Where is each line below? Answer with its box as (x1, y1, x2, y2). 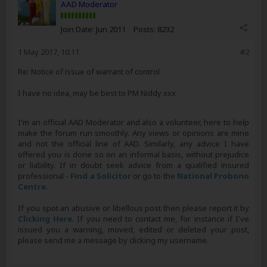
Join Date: (61, 24, 94, 35)
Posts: (133, 24, 156, 35)
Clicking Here (18, 213, 73, 224)
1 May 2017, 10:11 (18, 46, 79, 57)
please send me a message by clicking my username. (18, 235, 209, 246)
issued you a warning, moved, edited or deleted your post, (18, 224, 249, 235)
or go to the (131, 170, 177, 181)
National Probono (176, 170, 250, 181)
